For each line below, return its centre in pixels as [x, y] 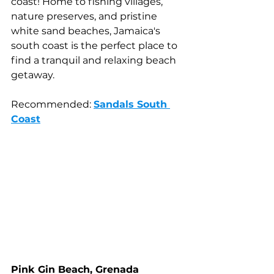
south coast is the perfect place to [95, 46]
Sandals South [132, 105]
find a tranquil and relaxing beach [95, 61]
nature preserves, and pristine [85, 17]
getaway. [33, 75]
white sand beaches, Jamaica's [87, 31]
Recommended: [52, 105]
